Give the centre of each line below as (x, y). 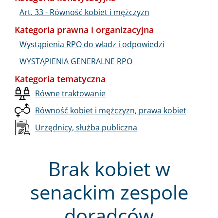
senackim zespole (109, 192)
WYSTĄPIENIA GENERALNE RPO (76, 61)
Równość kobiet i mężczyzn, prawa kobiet (111, 110)
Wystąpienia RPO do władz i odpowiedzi (92, 44)
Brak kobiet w (109, 168)
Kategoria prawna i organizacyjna (84, 29)
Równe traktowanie (70, 93)
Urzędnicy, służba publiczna (86, 127)
